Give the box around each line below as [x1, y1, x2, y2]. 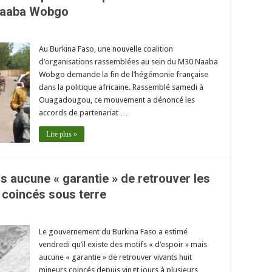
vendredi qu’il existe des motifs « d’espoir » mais [39, 239, 207, 249]
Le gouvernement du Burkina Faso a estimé [39, 226, 188, 236]
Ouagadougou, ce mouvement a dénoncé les [39, 95, 195, 104]
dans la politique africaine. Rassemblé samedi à [39, 82, 203, 92]
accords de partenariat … [39, 107, 128, 117]
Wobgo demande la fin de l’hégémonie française [39, 69, 208, 79]
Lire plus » [46, 129, 77, 138]
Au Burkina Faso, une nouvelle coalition [39, 44, 173, 53]
